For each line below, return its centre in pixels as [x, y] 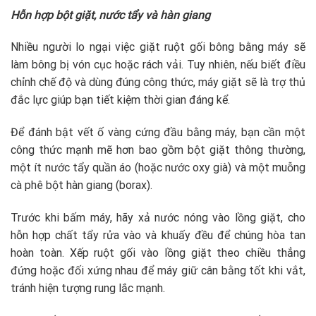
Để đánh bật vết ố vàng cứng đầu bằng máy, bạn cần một [158, 133]
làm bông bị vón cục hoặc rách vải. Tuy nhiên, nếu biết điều [158, 65]
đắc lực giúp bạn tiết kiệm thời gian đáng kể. [120, 100]
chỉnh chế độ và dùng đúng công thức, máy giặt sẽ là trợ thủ [158, 83]
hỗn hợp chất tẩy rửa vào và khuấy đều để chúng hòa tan [158, 235]
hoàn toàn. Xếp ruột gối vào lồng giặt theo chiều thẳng [158, 253]
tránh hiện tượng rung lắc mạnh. [88, 288]
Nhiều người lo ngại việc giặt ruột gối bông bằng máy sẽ [158, 47]
